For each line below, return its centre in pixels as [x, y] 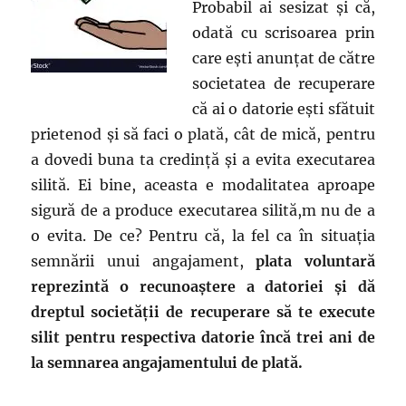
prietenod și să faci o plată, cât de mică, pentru [203, 134]
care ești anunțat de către [284, 58]
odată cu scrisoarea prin [284, 33]
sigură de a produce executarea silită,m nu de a [203, 210]
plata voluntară [315, 261]
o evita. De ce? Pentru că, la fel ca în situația [203, 236]
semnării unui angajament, [144, 261]
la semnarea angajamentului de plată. [167, 362]
